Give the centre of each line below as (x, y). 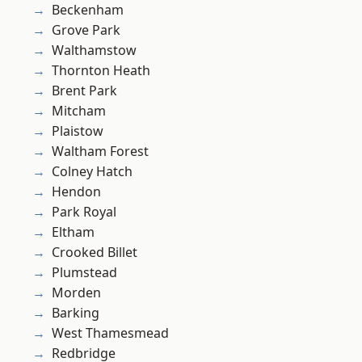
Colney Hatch (92, 172)
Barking (76, 313)
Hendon (76, 192)
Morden (76, 293)
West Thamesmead (110, 333)
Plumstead (84, 273)
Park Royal (84, 212)
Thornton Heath (101, 71)
